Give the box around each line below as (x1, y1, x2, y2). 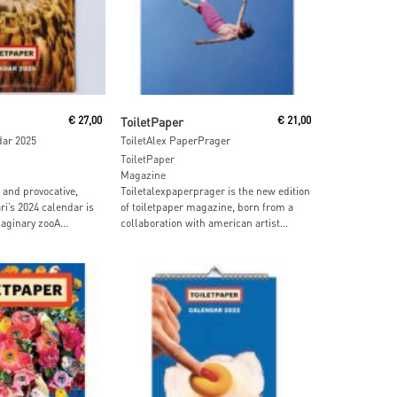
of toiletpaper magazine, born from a (121, 199, 294, 214)
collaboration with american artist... (121, 215, 289, 230)
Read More (171, 105, 222, 120)
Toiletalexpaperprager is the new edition (121, 183, 311, 198)
